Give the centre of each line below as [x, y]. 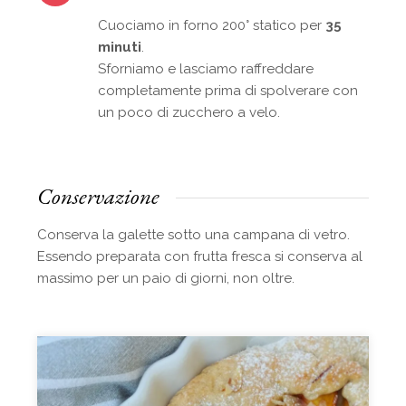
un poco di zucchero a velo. [189, 112]
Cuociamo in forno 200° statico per [212, 25]
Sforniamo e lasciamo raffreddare [206, 68]
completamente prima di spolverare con [228, 90]
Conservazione [99, 195]
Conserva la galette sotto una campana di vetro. [194, 234]
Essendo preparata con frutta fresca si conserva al [200, 256]
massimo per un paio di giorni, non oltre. [166, 278]
